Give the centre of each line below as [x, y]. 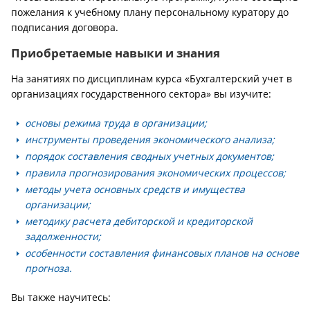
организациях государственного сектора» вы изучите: [141, 94]
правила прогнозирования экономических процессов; [155, 173]
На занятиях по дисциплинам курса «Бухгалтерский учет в [152, 79]
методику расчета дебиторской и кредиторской [139, 221]
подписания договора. [65, 27]
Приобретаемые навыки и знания [116, 53]
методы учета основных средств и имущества [135, 189]
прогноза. [48, 268]
